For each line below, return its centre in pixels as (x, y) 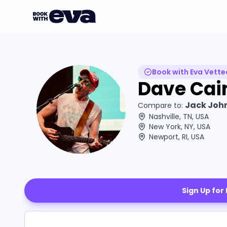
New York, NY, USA (180, 127)
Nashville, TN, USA (179, 117)
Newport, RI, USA (177, 137)
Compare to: (160, 105)
